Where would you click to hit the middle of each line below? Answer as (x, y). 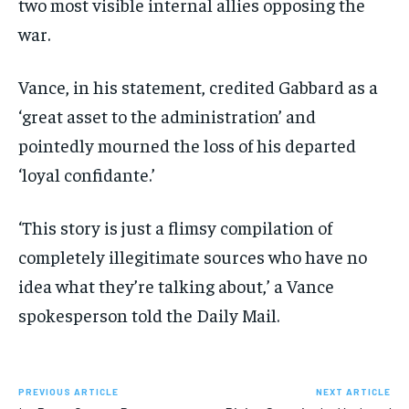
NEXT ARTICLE (353, 392)
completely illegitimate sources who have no (193, 257)
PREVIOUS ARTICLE (68, 392)
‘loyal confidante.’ (89, 174)
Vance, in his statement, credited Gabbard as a (198, 87)
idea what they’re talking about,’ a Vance (176, 286)
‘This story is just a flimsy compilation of (175, 227)
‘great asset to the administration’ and (167, 116)
